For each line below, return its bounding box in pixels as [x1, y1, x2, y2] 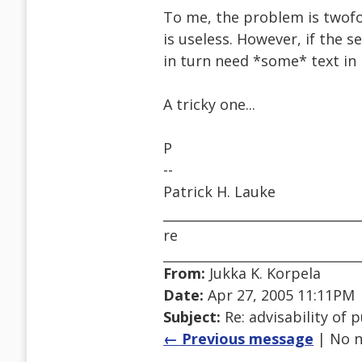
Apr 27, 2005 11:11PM [204, 285, 355, 305]
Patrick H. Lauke [163, 182, 276, 202]
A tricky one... [163, 95, 255, 115]
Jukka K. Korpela [205, 263, 321, 284]
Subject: [163, 307, 221, 327]
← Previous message [163, 329, 314, 349]
